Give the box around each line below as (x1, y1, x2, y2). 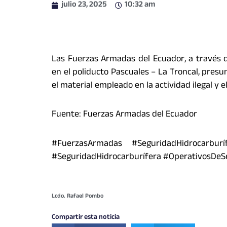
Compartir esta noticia (52, 212, 120, 224)
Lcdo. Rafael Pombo (52, 192, 103, 202)
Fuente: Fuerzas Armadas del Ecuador (52, 107, 197, 123)
